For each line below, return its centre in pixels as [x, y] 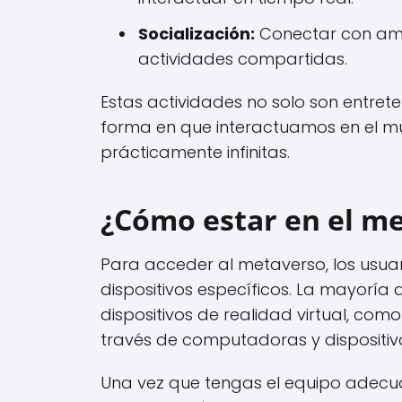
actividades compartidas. [243, 58]
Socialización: [197, 33]
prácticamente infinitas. [195, 152]
